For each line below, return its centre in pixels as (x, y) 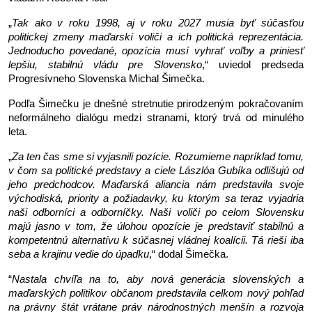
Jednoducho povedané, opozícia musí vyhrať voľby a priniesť (156, 50)
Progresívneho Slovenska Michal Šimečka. (107, 78)
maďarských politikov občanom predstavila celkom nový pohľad (156, 293)
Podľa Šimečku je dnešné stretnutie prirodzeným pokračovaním (156, 103)
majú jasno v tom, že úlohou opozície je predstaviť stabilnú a (156, 226)
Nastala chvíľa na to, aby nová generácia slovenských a (158, 279)
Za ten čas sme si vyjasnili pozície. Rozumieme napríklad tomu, (158, 156)
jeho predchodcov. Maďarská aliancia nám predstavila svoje (156, 184)
